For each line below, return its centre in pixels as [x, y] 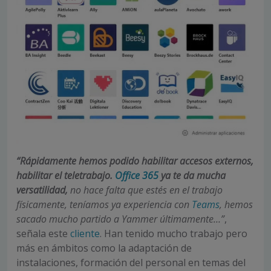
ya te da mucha [192, 175]
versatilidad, [42, 190]
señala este [43, 233]
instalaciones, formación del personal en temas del [131, 262]
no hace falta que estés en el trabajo [145, 190]
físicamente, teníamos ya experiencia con [104, 204]
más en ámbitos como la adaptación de [104, 248]
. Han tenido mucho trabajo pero [174, 233]
